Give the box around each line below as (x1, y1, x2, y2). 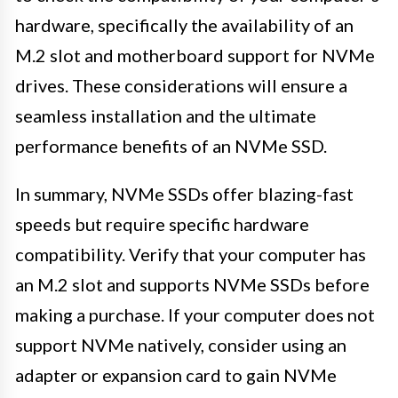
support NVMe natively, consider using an (15, 333, 346, 355)
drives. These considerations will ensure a (15, 74, 347, 96)
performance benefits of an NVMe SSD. (15, 134, 327, 156)
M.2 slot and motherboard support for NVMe (15, 44, 375, 66)
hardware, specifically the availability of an (15, 13, 354, 36)
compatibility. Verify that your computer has (15, 243, 366, 265)
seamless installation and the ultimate (15, 104, 316, 126)
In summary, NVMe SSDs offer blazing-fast (15, 182, 354, 204)
